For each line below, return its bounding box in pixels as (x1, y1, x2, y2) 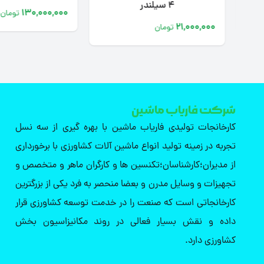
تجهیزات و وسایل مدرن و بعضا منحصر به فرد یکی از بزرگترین (15, 177, 236, 192)
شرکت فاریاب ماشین (131, 103, 236, 118)
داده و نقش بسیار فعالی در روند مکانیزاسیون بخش (15, 215, 236, 229)
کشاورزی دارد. (185, 234, 236, 248)
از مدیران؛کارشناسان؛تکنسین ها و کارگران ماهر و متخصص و (15, 159, 236, 173)
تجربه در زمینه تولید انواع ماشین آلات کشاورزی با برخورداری (15, 140, 236, 154)
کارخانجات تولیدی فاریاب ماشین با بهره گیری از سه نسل (15, 121, 236, 135)
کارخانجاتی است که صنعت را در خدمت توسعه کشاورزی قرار (15, 196, 236, 210)
